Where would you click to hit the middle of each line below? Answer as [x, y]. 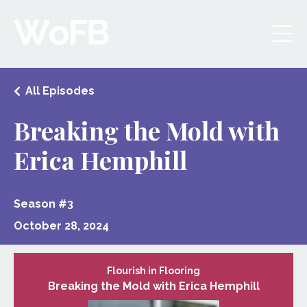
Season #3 [44, 204]
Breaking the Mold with [147, 130]
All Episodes [60, 90]
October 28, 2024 [61, 225]
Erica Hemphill [100, 159]
